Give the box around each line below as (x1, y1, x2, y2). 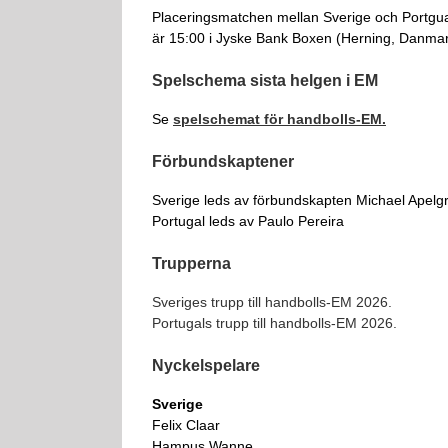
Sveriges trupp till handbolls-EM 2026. (152, 293, 392, 310)
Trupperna (152, 254, 231, 272)
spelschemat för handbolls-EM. (173, 110, 386, 127)
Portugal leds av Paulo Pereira (152, 212, 344, 229)
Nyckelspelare (152, 356, 260, 374)
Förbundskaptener (152, 152, 294, 170)
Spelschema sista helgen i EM (152, 71, 378, 89)
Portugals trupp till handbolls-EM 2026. (152, 314, 397, 331)
